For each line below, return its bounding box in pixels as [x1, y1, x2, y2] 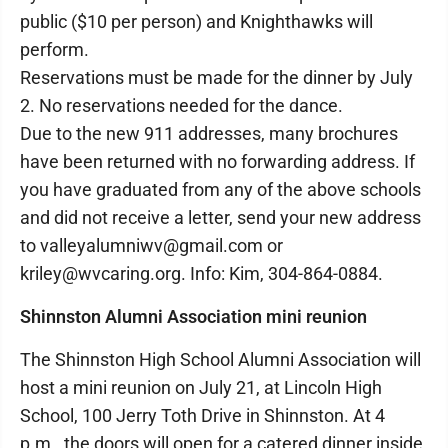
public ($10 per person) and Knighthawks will [20, 11, 373, 32]
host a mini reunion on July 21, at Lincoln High [20, 377, 382, 398]
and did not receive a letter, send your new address [20, 207, 421, 228]
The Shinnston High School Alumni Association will [20, 349, 421, 370]
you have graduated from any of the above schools [20, 179, 421, 200]
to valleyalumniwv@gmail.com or [20, 235, 283, 256]
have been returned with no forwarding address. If [20, 151, 415, 172]
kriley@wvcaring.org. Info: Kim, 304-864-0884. [20, 263, 383, 284]
